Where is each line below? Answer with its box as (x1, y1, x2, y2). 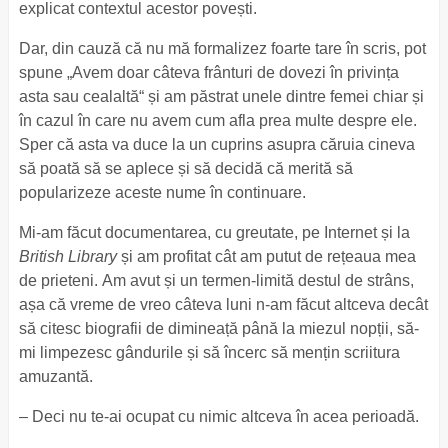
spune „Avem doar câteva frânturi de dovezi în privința (18, 64, 399, 81)
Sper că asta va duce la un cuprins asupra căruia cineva (18, 136, 415, 153)
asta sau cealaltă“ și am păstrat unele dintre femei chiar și (18, 88, 424, 105)
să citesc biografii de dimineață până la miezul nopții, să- (18, 320, 419, 337)
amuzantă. (18, 368, 97, 385)
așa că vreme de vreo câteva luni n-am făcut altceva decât (18, 296, 428, 313)
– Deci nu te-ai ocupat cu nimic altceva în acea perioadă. (18, 408, 419, 425)
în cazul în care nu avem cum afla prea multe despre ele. (18, 112, 417, 129)
